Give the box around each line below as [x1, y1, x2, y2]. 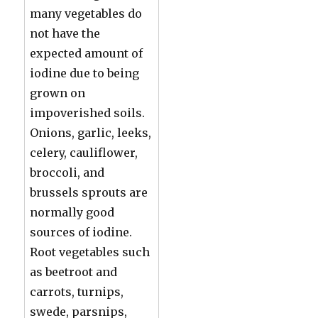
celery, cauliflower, [30, 145, 138, 160]
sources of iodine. [30, 224, 133, 239]
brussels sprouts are [30, 185, 148, 199]
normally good [30, 204, 115, 219]
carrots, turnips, [30, 284, 124, 299]
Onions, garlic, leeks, [30, 125, 152, 140]
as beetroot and [30, 264, 118, 279]
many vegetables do [30, 6, 143, 21]
